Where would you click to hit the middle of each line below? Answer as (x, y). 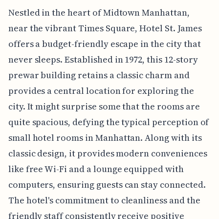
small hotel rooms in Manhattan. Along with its (105, 138)
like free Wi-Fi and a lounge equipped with (96, 169)
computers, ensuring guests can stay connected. (107, 185)
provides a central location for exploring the (101, 91)
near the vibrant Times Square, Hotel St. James (105, 28)
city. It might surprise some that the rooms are (104, 107)
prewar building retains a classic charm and (99, 75)
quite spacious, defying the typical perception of (109, 122)
